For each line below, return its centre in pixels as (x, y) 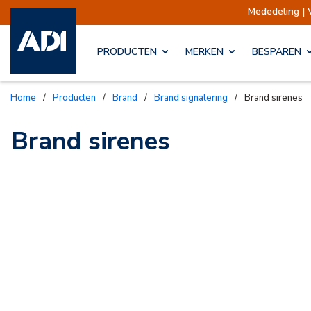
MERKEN (204, 52)
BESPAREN (277, 52)
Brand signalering (194, 98)
